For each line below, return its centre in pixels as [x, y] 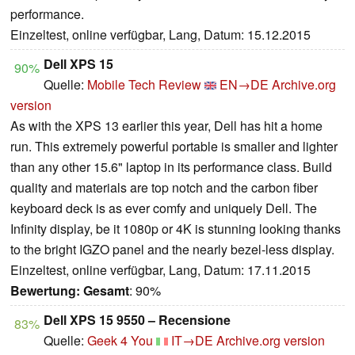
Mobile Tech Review [144, 85]
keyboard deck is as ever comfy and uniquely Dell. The [164, 208]
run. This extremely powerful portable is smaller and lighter [174, 147]
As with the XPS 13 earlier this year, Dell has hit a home [166, 126]
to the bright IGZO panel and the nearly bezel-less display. [172, 250]
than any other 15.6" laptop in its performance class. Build [171, 167]
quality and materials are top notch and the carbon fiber [164, 188]
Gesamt [106, 291]
